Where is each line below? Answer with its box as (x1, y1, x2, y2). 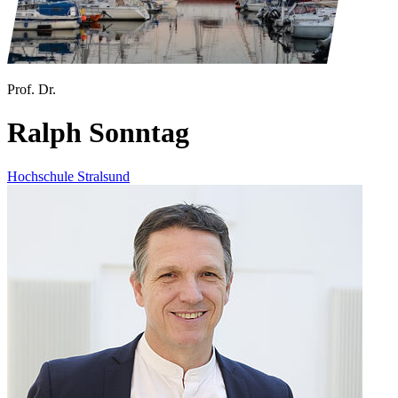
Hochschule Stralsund (7, 168, 130, 184)
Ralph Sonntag (7, 116, 189, 149)
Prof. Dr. (7, 81, 56, 97)
